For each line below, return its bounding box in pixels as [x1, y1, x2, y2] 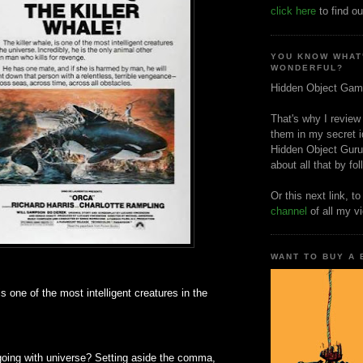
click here [271, 5, 316, 18]
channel [271, 204, 307, 217]
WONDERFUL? [271, 63, 344, 73]
